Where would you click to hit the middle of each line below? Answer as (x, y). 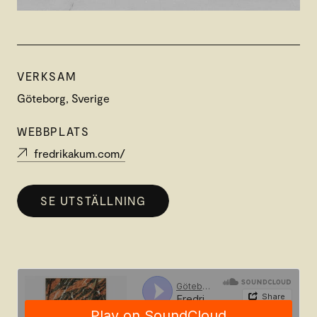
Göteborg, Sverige (63, 98)
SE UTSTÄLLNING (93, 200)
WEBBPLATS (53, 132)
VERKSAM (47, 76)
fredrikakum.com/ (80, 154)
